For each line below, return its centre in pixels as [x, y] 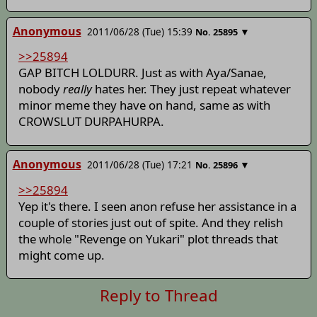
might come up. [61, 255]
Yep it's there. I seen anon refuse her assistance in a [157, 206]
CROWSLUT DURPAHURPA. [91, 122]
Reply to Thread [158, 296]
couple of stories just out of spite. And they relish [150, 222]
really [77, 89]
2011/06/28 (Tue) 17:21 [139, 165]
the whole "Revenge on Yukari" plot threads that [148, 238]
